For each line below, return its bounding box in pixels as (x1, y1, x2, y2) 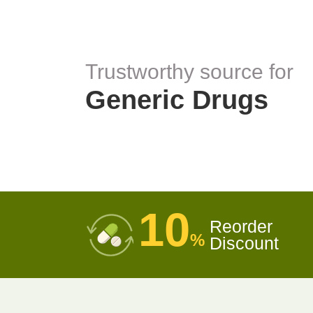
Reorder (210, 217, 272, 237)
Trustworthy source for (85, 59, 293, 83)
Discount (210, 233, 279, 254)
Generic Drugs (85, 85, 268, 115)
